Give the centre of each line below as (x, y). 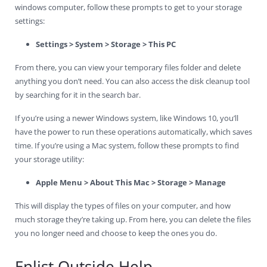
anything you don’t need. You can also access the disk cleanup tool (132, 81)
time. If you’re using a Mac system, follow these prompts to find (127, 146)
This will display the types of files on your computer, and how (123, 206)
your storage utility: (49, 159)
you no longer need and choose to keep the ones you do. (116, 233)
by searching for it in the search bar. (78, 95)
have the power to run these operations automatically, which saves (133, 132)
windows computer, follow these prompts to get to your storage (128, 7)
